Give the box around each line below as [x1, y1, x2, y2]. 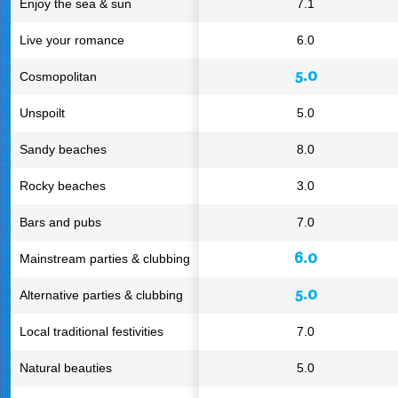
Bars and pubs [20, 215, 101, 229]
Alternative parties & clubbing [20, 288, 183, 302]
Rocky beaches [20, 179, 106, 193]
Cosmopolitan [20, 69, 97, 84]
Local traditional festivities [20, 324, 163, 338]
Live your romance [20, 33, 124, 47]
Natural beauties [20, 361, 112, 375]
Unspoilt [20, 106, 65, 120]
